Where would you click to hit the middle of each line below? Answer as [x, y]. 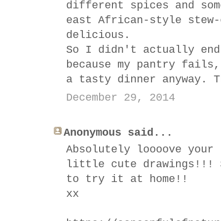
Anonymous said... [118, 133]
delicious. [98, 35]
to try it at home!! [127, 179]
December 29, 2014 [121, 98]
